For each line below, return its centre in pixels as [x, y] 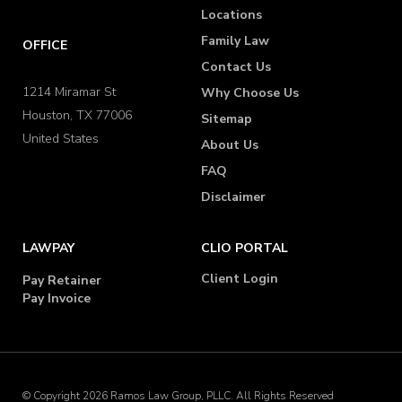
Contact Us [236, 67]
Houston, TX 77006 [77, 116]
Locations [232, 15]
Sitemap [227, 119]
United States [61, 139]
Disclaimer [233, 197]
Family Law [235, 41]
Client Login [240, 279]
